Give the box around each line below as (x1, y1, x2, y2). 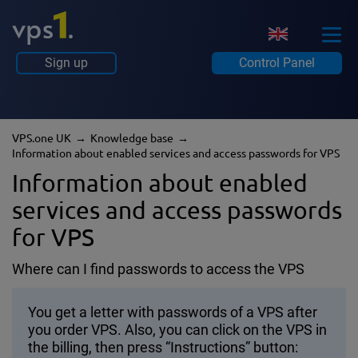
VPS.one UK (19, 131, 71, 145)
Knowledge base (97, 131, 173, 145)
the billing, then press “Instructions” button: (28, 338, 298, 356)
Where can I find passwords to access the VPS (12, 260, 304, 277)
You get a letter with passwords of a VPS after (28, 303, 317, 320)
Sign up (45, 54, 88, 70)
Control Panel (239, 54, 315, 70)
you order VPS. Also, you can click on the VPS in (28, 320, 327, 338)
